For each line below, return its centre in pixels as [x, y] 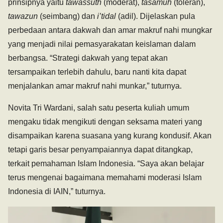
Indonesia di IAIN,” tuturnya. [57, 192]
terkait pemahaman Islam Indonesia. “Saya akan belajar [106, 164]
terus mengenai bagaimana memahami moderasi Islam [105, 178]
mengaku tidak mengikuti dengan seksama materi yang [105, 122]
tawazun [23, 16]
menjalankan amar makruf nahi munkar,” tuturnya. [95, 86]
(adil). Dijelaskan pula [156, 16]
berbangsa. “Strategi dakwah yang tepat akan [88, 58]
